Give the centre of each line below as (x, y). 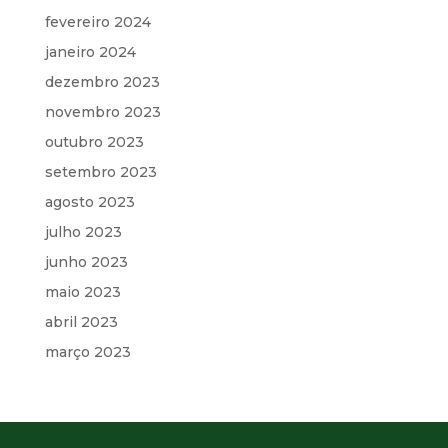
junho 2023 (86, 261)
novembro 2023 (102, 111)
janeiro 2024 (90, 51)
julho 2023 (83, 231)
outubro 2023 (94, 141)
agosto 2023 (89, 201)
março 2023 (87, 351)
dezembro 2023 (102, 81)
